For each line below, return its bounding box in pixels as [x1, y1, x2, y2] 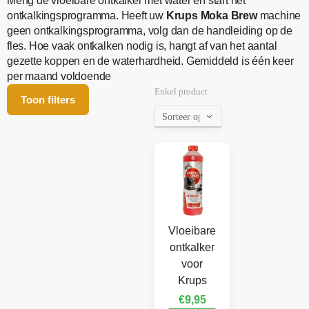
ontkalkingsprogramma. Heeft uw [7, 10, 166, 22]
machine [257, 10, 301, 22]
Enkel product [154, 86, 208, 97]
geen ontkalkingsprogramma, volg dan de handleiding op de [7, 25, 292, 37]
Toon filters [21, 94, 75, 106]
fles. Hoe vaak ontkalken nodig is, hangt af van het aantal [7, 40, 277, 52]
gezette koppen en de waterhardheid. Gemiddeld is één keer [7, 55, 294, 68]
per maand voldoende [7, 70, 112, 83]
